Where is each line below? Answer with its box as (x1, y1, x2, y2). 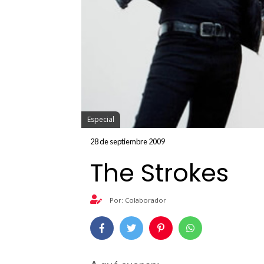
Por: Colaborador (108, 196, 166, 204)
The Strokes (90, 156, 229, 190)
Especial (87, 114, 114, 124)
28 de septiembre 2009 (90, 137, 165, 146)
